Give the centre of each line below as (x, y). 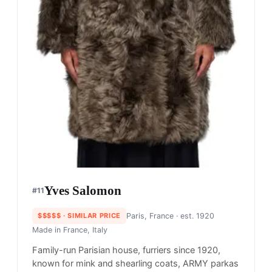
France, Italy (85, 230)
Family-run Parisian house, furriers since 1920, (126, 250)
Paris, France (150, 216)
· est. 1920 (194, 216)
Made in (48, 230)
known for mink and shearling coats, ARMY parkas (135, 264)
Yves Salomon (83, 191)
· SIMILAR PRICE (91, 216)
